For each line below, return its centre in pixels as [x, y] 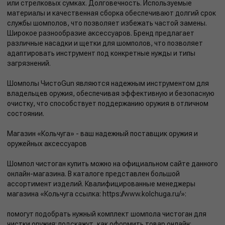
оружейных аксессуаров [47, 143]
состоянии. [26, 113]
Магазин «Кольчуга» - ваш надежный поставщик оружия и [102, 133]
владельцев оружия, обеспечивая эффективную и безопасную [111, 93]
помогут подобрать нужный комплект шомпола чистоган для [107, 214]
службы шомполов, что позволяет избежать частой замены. [107, 23]
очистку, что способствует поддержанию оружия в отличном [108, 103]
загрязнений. [29, 63]
